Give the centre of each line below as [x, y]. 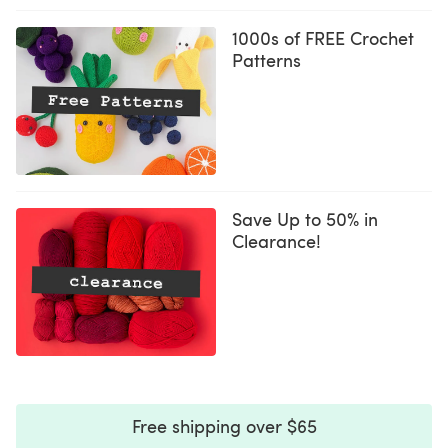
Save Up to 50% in [305, 219]
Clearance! [276, 241]
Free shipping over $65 [224, 426]
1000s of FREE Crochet [323, 38]
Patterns [266, 60]
